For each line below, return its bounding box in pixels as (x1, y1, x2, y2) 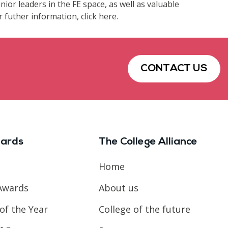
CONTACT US (140, 63, 208, 74)
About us (99, 181, 139, 194)
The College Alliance (99, 136, 198, 147)
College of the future (99, 203, 191, 215)
